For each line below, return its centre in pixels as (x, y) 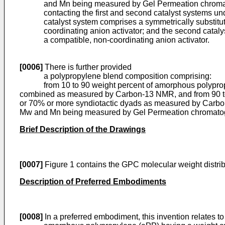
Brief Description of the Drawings (83, 129)
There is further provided (87, 67)
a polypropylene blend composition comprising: (116, 76)
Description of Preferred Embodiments (93, 182)
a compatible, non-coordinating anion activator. (127, 40)
